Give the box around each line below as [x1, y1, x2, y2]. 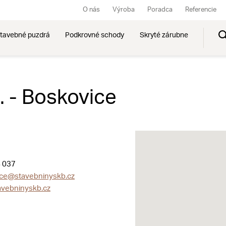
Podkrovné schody [65, 32, 125, 39]
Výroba [112, 7, 135, 13]
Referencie [185, 7, 217, 13]
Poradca [147, 7, 173, 13]
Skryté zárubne [139, 32, 188, 39]
